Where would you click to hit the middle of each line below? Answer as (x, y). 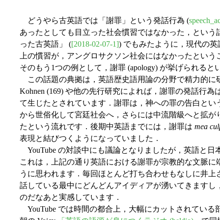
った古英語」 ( (45, 44)
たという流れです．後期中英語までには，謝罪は (107, 126)
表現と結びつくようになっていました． (90, 138)
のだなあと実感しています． (71, 197)
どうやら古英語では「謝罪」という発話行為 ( (104, 20)
